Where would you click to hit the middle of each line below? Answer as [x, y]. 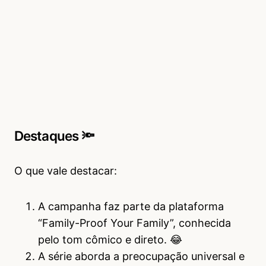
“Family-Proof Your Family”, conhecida [134, 223]
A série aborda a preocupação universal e [141, 256]
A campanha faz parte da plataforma [131, 207]
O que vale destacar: [66, 171]
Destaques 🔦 [54, 136]
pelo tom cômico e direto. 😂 [110, 240]
